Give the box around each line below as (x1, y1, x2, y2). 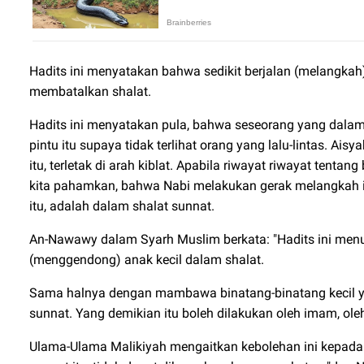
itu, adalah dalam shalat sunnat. (29, 198, 214, 214)
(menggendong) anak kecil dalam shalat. (29, 252, 264, 267)
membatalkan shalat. (29, 84, 151, 99)
